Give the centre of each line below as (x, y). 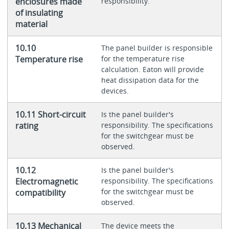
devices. (115, 91)
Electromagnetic (47, 182)
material (31, 24)
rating (27, 126)
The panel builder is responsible (157, 48)
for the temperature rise (143, 59)
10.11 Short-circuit (50, 115)
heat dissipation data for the (150, 80)
